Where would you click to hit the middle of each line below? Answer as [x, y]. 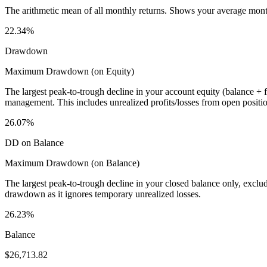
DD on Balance [34, 143]
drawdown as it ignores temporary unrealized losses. [103, 194]
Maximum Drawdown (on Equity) [69, 72]
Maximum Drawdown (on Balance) [72, 163]
